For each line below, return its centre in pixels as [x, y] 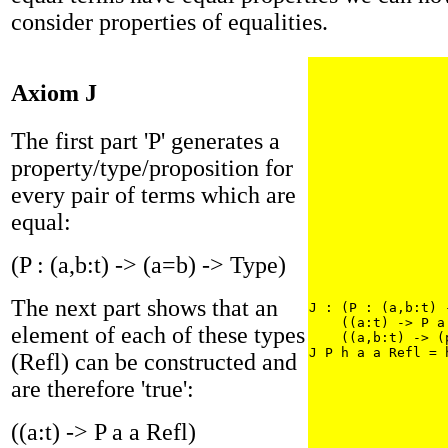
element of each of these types [158, 334]
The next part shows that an [144, 307]
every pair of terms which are [153, 194]
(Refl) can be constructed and [154, 361]
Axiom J [54, 92]
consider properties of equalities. [169, 22]
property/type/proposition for [152, 167]
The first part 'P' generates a [145, 140]
